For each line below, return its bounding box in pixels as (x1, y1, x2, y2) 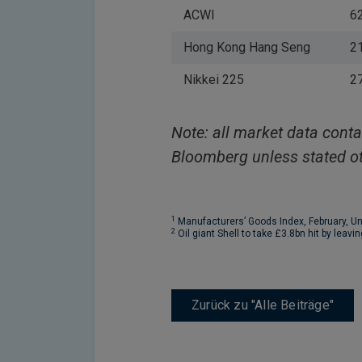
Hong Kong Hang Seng (183, 40, 310, 55)
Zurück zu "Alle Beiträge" (192, 297, 334, 313)
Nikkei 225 (183, 72, 244, 87)
